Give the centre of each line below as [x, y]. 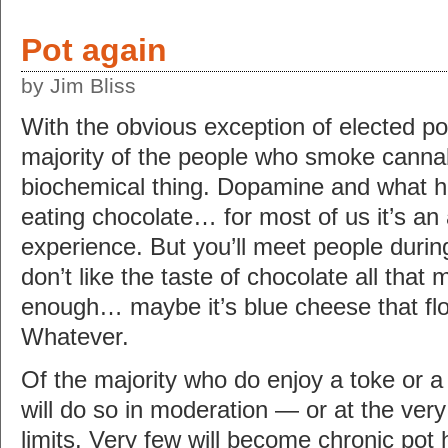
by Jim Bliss [78, 85]
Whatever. [75, 336]
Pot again [94, 50]
